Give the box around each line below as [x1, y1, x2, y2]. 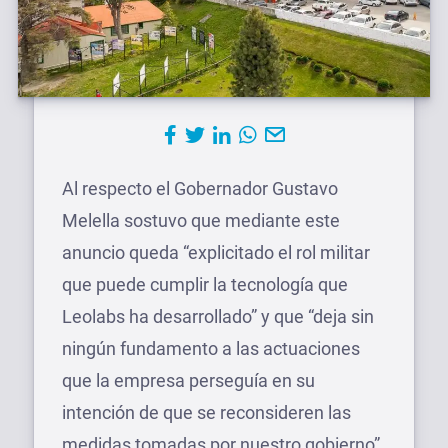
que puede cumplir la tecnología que [62, 274, 348, 296]
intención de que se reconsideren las [62, 402, 351, 424]
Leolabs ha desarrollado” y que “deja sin [62, 306, 374, 328]
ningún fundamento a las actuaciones [62, 338, 360, 360]
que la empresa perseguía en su [62, 370, 315, 392]
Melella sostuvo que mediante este [62, 210, 340, 232]
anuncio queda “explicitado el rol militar [62, 242, 370, 264]
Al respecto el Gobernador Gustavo [62, 178, 338, 200]
